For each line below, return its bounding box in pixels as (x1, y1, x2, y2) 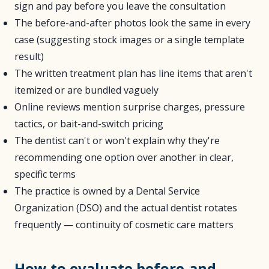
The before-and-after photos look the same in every (14, 16, 250, 29)
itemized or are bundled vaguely (14, 83, 159, 97)
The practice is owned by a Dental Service (14, 184, 200, 198)
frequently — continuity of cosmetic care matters (14, 218, 234, 231)
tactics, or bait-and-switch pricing (14, 117, 163, 130)
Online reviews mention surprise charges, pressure (14, 100, 245, 113)
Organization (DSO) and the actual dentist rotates (14, 201, 237, 214)
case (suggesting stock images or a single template (14, 33, 244, 46)
